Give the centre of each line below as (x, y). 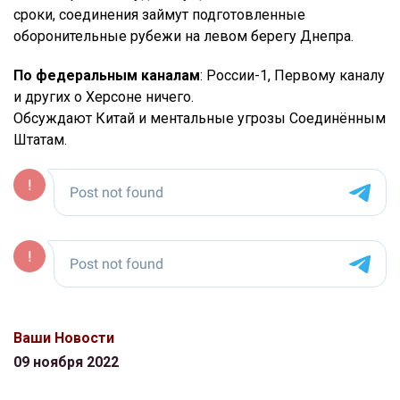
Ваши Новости (64, 338)
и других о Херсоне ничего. (104, 97)
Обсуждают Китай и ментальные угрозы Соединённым (200, 119)
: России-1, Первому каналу (292, 76)
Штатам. (40, 140)
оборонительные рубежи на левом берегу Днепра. (183, 37)
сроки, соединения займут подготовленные (159, 15)
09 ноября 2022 (66, 362)
